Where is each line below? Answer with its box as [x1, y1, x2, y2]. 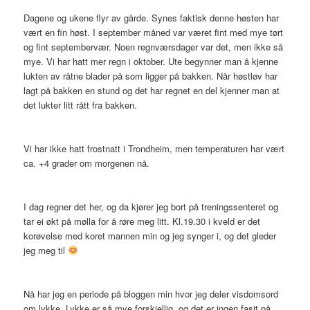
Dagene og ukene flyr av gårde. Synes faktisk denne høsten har [24, 10, 280, 24]
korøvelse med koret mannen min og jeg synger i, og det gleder [24, 228, 277, 242]
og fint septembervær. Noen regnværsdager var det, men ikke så [24, 39, 284, 53]
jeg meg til [24, 243, 69, 257]
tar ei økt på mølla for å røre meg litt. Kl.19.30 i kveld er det [24, 214, 261, 228]
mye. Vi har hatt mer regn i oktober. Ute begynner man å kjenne [24, 54, 279, 68]
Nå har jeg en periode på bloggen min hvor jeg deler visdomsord [24, 286, 279, 300]
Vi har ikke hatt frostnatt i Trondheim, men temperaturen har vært [24, 141, 285, 155]
